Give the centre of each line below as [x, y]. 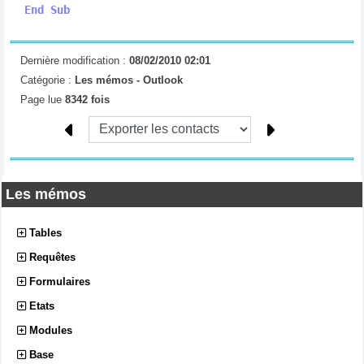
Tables [45, 233]
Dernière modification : [74, 60]
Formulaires [60, 282]
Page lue [42, 99]
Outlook [162, 80]
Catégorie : [47, 80]
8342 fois [87, 99]
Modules [51, 331]
